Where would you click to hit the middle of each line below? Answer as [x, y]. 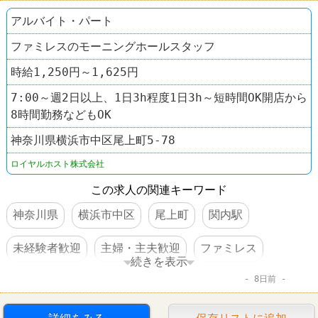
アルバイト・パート [62, 21]
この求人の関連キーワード [159, 190]
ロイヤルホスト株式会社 [57, 164]
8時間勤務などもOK [61, 114]
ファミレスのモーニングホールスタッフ [113, 46]
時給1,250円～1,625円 [75, 72]
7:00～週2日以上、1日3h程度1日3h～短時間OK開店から [159, 97]
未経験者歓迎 [46, 248]
